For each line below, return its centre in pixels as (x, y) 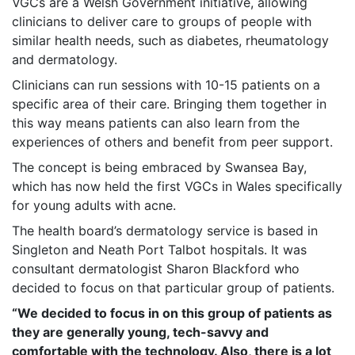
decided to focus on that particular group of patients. (173, 288)
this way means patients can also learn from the (156, 123)
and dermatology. (65, 60)
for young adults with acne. (94, 206)
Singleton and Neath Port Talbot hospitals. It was (159, 250)
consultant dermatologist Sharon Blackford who (156, 269)
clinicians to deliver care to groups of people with (162, 22)
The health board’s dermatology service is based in (165, 231)
